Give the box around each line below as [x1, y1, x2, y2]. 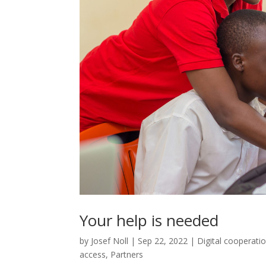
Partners [110, 248, 144, 260]
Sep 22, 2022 [138, 235, 188, 246]
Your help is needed [80, 209, 219, 231]
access [80, 248, 106, 260]
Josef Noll [91, 235, 129, 246]
